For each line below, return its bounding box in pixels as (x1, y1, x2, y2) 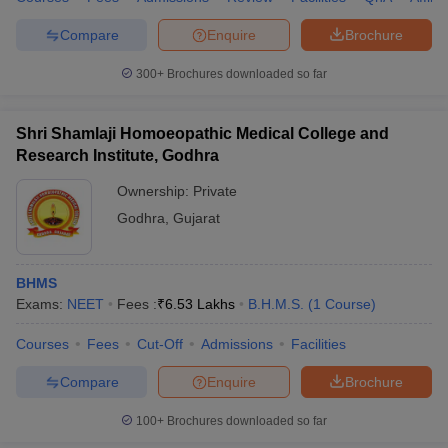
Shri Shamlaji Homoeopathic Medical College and (16, 125, 389, 142)
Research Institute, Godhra (16, 147, 219, 164)
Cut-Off (137, 336, 183, 352)
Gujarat (173, 210, 220, 226)
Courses (16, 336, 69, 352)
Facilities (291, 336, 346, 352)
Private (193, 183, 237, 199)
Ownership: (117, 183, 193, 199)
